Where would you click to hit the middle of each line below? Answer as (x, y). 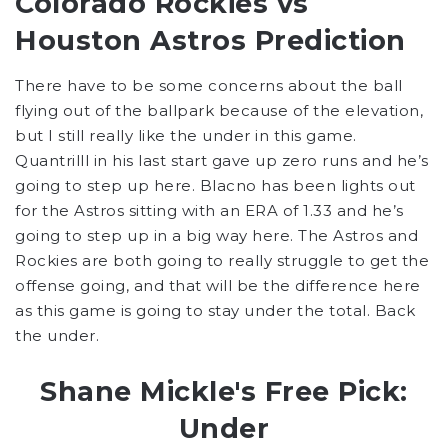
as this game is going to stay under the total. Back (215, 310)
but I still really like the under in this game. (186, 135)
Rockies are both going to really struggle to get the (222, 260)
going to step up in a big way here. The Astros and (216, 235)
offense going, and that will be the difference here (218, 285)
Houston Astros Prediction (210, 40)
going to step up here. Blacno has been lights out (215, 185)
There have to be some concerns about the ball (209, 85)
